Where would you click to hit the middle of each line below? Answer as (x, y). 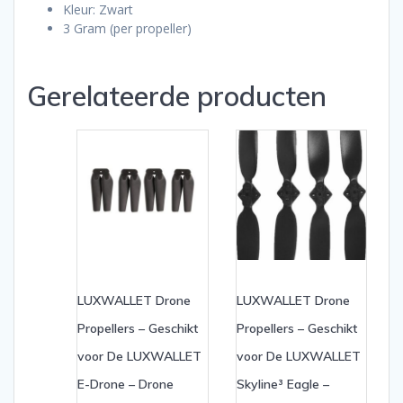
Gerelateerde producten (177, 95)
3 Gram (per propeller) (127, 28)
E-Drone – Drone (125, 384)
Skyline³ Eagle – (282, 384)
